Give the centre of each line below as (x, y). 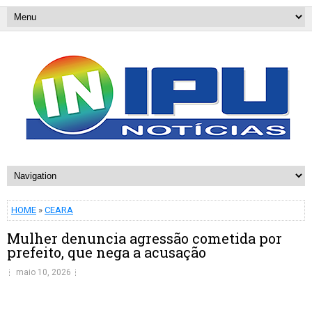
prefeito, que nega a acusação (107, 252)
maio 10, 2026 (44, 272)
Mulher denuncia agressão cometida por (145, 238)
